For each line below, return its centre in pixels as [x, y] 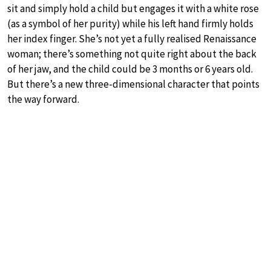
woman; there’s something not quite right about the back [132, 54]
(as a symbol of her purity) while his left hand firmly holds [130, 23]
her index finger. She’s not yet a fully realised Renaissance [132, 38]
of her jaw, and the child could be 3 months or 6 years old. [130, 69]
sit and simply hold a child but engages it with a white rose [133, 8]
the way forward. [43, 99]
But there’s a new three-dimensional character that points [133, 84]
